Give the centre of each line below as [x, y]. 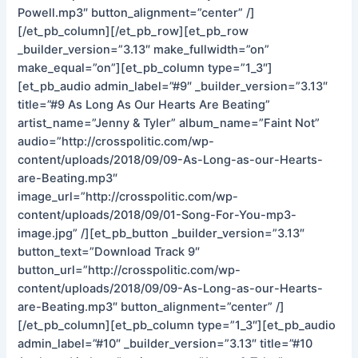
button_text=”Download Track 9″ [109, 251]
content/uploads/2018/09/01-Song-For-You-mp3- [157, 215]
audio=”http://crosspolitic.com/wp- [116, 141]
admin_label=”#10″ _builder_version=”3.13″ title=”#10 [165, 343]
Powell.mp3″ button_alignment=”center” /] [137, 12]
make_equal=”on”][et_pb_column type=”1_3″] [145, 68]
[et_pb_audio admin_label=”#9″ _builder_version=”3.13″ [173, 86]
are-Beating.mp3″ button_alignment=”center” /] [151, 306]
